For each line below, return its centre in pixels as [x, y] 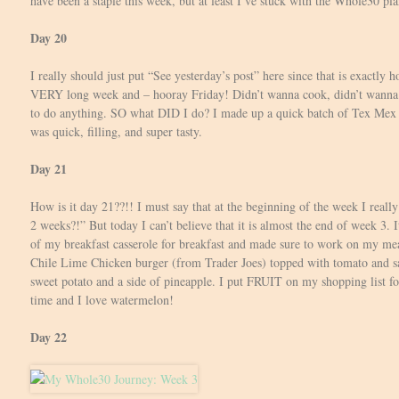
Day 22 [49, 337]
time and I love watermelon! [102, 300]
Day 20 [49, 38]
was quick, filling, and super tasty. [116, 131]
